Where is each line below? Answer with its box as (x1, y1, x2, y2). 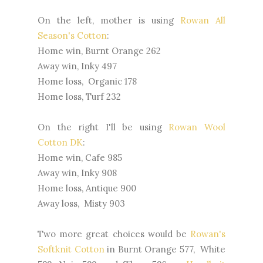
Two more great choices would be (38, 228, 190, 240)
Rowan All (180, 15, 225, 26)
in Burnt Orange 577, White (104, 244, 226, 255)
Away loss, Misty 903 (38, 198, 125, 210)
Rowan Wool (168, 122, 226, 133)
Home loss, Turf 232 (38, 91, 121, 103)
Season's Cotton (38, 30, 107, 42)
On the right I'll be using (38, 122, 169, 133)
